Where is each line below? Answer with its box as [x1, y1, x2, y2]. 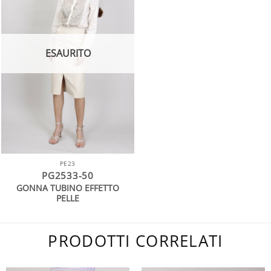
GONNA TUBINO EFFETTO [16, 182, 119, 194]
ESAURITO [45, 46, 91, 60]
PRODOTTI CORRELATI [48, 230, 223, 252]
